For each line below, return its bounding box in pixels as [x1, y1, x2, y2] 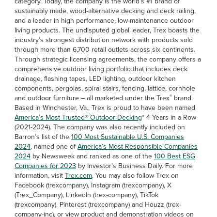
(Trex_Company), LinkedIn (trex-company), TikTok [15, 190, 158, 200]
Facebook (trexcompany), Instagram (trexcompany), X [15, 180, 171, 190]
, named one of [31, 141, 77, 152]
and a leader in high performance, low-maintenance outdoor [15, 15, 194, 26]
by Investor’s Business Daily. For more [76, 161, 193, 171]
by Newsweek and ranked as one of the [31, 151, 154, 161]
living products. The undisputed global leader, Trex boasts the [15, 25, 200, 35]
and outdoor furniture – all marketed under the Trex [15, 93, 170, 103]
